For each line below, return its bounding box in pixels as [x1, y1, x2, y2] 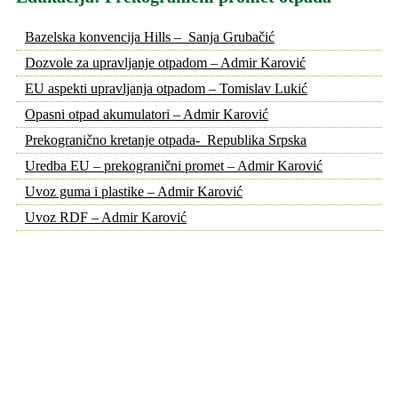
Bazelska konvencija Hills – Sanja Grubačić [25, 29, 275, 45]
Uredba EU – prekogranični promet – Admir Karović [25, 158, 322, 174]
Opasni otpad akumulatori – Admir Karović [25, 107, 268, 123]
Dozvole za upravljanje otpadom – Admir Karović [25, 55, 306, 71]
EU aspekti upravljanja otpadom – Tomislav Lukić [25, 81, 307, 97]
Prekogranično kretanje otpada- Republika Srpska [25, 132, 306, 148]
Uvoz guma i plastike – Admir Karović [25, 184, 243, 200]
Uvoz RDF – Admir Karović [25, 210, 187, 226]
